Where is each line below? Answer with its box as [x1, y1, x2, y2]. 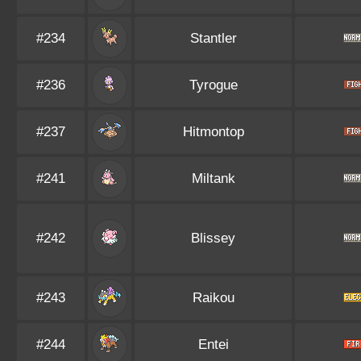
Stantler [189, 31, 237, 46]
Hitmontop [182, 124, 244, 139]
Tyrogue [189, 77, 238, 93]
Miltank [191, 171, 235, 186]
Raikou [192, 290, 234, 305]
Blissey [191, 230, 235, 246]
